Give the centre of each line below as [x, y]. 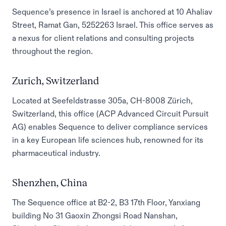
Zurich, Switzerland [55, 81]
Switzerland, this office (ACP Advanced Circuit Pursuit [110, 114]
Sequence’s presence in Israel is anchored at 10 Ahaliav [112, 12]
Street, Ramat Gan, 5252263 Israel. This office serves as [113, 25]
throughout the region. [52, 51]
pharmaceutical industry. [56, 153]
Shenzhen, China [50, 183]
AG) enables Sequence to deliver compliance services [110, 127]
